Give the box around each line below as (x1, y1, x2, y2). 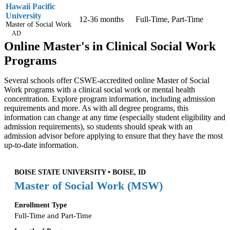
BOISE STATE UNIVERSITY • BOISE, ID (14, 168, 146, 176)
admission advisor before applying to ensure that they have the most (4, 131, 223, 140)
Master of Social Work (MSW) (14, 179, 163, 192)
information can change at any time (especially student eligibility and (4, 112, 225, 122)
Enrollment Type (14, 200, 67, 209)
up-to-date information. (4, 140, 79, 149)
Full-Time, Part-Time (136, 14, 203, 24)
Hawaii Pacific (6, 2, 55, 11)
